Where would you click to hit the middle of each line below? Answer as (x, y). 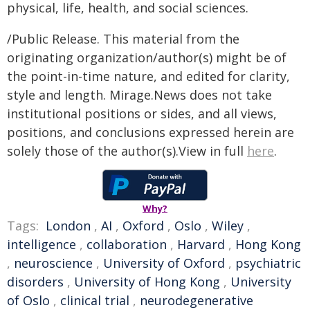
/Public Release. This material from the (123, 39)
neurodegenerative (197, 300)
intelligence (42, 244)
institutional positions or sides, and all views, (142, 113)
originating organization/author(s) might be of (147, 57)
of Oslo (28, 300)
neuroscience (53, 263)
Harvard (201, 244)
